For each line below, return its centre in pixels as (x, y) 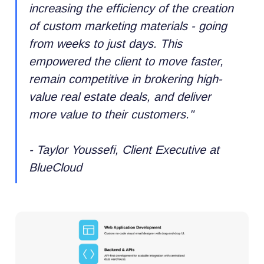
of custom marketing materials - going (128, 26)
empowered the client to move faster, (126, 61)
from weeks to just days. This (106, 43)
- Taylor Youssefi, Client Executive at (124, 149)
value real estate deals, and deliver (120, 96)
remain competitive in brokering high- (126, 79)
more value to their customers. (109, 114)
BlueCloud (56, 167)
